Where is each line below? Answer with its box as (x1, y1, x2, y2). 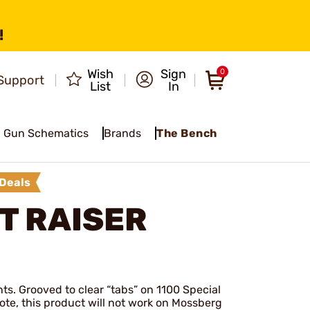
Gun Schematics (3, 126, 91, 140)
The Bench (156, 127, 217, 140)
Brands (104, 126, 144, 140)
